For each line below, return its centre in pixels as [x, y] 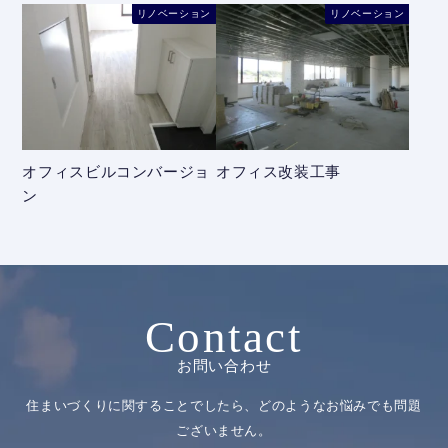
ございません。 [224, 431]
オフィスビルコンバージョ [116, 171]
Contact [224, 337]
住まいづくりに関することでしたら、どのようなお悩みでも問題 [224, 406]
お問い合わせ [224, 366]
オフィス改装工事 [278, 171]
